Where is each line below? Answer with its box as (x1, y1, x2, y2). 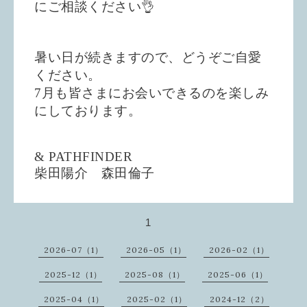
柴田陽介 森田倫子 (34, 165, 155, 180)
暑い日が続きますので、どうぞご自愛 (34, 49, 262, 64)
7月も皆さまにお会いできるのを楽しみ (34, 85, 269, 100)
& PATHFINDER (34, 149, 132, 164)
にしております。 (34, 103, 141, 118)
